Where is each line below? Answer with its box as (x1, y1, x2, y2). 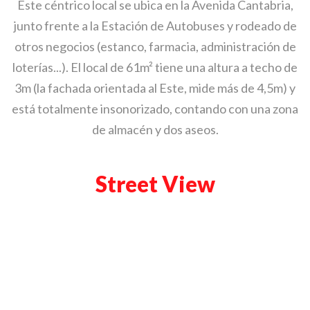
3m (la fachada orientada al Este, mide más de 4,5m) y (15, 80, 295, 95)
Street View (95, 170, 215, 197)
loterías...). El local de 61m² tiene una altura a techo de (12, 59, 298, 75)
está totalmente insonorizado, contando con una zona (12, 100, 298, 116)
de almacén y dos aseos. (91, 121, 219, 137)
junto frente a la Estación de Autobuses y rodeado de (13, 17, 297, 33)
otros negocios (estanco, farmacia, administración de (14, 38, 296, 54)
